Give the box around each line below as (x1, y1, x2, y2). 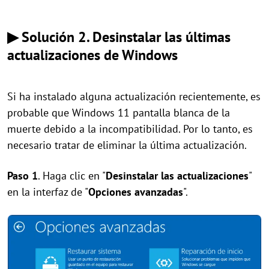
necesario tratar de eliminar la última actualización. (7, 138, 247, 153)
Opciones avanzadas (88, 185, 183, 199)
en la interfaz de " (7, 185, 88, 199)
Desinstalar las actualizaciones (106, 169, 249, 183)
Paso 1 (7, 169, 38, 183)
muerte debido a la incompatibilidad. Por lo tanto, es (7, 122, 253, 136)
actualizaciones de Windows (7, 46, 178, 65)
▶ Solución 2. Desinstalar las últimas (7, 28, 231, 47)
